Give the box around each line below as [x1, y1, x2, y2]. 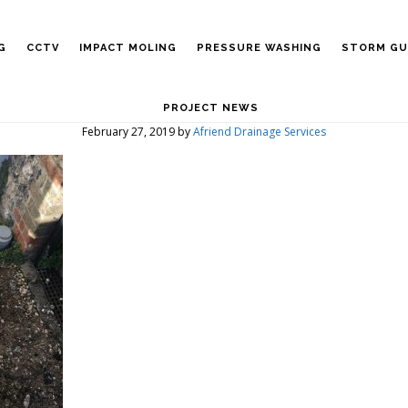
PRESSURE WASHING [196, 42, 321, 54]
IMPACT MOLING [78, 42, 177, 54]
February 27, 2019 [82, 124, 175, 139]
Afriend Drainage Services [193, 124, 326, 139]
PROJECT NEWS [162, 102, 259, 114]
